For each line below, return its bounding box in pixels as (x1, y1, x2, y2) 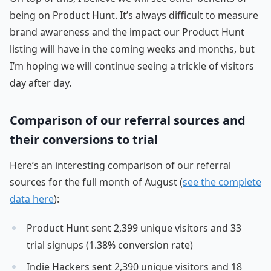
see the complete (183, 175, 261, 189)
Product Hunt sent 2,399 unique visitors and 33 (27, 221, 241, 235)
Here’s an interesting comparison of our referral (10, 158, 231, 172)
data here (10, 192, 54, 206)
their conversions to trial (10, 131, 158, 148)
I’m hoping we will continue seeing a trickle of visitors (10, 59, 254, 73)
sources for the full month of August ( (10, 175, 183, 189)
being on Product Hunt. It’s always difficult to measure (10, 8, 258, 22)
